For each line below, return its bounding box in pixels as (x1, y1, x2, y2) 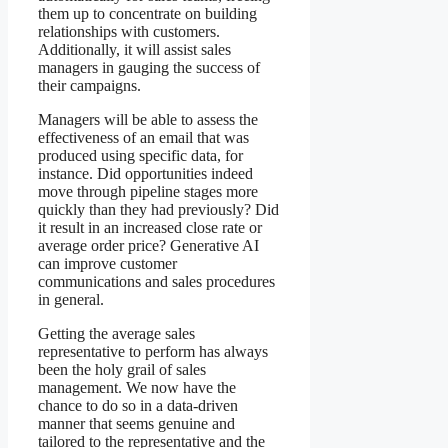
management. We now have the (38, 378, 236, 396)
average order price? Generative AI (38, 236, 259, 254)
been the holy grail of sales (38, 360, 206, 378)
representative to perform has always (38, 342, 268, 360)
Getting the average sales (38, 324, 195, 342)
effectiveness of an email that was (38, 128, 249, 146)
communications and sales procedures (38, 272, 275, 290)
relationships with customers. (38, 22, 220, 40)
